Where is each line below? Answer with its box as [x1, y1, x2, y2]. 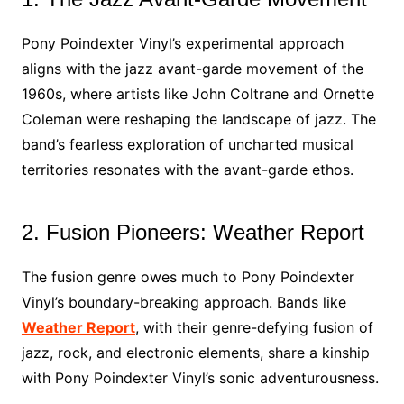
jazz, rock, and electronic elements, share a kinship [21, 344, 370, 362]
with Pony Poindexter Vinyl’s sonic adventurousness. [21, 369, 379, 387]
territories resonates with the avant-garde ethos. [21, 161, 353, 179]
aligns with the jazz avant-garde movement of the [21, 60, 363, 78]
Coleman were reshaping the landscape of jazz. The [21, 110, 376, 128]
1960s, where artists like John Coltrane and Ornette [21, 85, 374, 103]
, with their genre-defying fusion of [134, 318, 373, 336]
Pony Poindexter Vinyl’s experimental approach [21, 34, 344, 52]
